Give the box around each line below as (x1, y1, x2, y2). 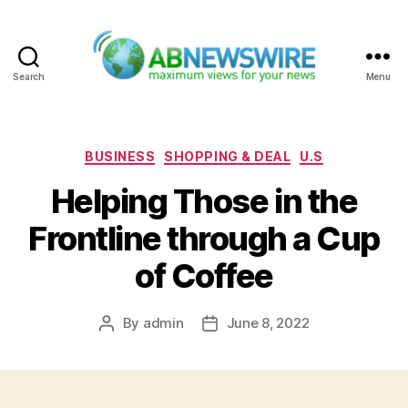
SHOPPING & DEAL (164, 148, 291, 164)
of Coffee (135, 256, 273, 297)
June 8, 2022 (226, 314, 310, 332)
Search (13, 70, 45, 82)
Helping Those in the (50, 181, 358, 222)
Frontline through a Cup (28, 219, 380, 260)
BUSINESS (85, 148, 156, 164)
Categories (203, 142, 284, 162)
